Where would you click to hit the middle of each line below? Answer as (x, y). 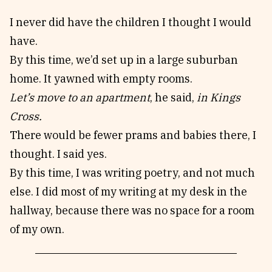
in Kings (219, 97)
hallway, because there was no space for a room (132, 210)
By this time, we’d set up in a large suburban (124, 60)
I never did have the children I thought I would (131, 22)
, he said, (173, 97)
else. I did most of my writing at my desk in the (128, 192)
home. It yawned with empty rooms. (101, 79)
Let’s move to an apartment (80, 97)
